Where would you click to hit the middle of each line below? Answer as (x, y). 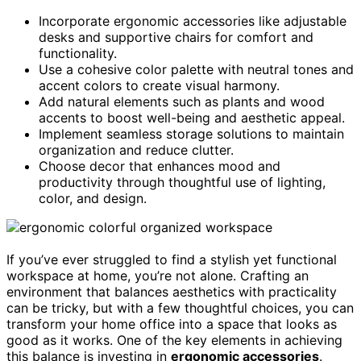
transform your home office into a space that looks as (172, 324)
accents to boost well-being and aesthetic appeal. (192, 117)
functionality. (78, 53)
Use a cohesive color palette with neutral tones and (196, 69)
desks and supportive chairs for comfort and (176, 37)
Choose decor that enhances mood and (160, 166)
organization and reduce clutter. (136, 149)
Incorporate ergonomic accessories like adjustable (193, 21)
